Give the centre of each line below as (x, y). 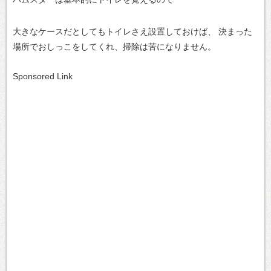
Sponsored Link (43, 76)
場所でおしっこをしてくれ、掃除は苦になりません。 (114, 47)
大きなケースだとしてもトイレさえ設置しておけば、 (114, 31)
